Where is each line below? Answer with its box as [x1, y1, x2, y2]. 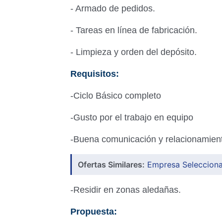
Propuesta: [70, 207, 117, 217]
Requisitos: [70, 69, 119, 79]
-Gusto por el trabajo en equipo [70, 112, 193, 122]
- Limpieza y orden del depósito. [70, 47, 197, 57]
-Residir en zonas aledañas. [70, 185, 181, 195]
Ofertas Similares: [78, 160, 145, 169]
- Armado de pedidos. [70, 3, 155, 13]
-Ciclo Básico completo [70, 91, 161, 101]
